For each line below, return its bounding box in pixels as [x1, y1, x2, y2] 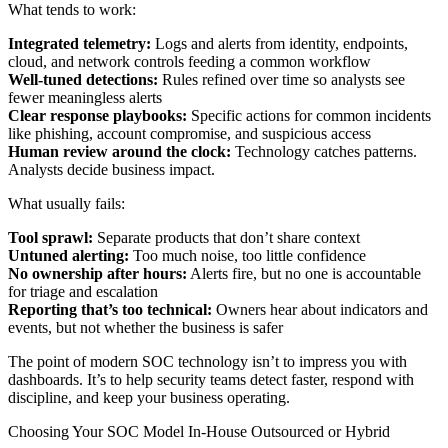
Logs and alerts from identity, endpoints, [151, 34, 408, 52]
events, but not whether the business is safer [8, 318, 283, 336]
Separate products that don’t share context [93, 228, 360, 246]
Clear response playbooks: [8, 106, 187, 124]
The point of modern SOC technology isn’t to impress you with [8, 352, 407, 370]
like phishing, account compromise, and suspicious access [8, 124, 371, 142]
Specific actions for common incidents [187, 106, 431, 124]
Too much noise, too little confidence [129, 246, 366, 264]
